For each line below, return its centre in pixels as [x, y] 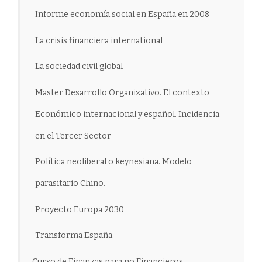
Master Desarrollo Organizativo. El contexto [122, 92]
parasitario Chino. [70, 184]
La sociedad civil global [79, 67]
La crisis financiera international [99, 40]
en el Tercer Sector [73, 136]
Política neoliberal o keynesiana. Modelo [113, 162]
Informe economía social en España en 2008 [122, 15]
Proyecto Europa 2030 [80, 209]
